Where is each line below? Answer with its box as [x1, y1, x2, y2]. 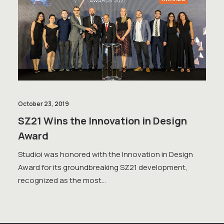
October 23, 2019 [18, 99, 69, 108]
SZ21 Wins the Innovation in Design [18, 113, 187, 127]
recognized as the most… [18, 174, 106, 185]
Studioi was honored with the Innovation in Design [18, 148, 193, 159]
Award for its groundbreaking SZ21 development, [18, 161, 187, 172]
